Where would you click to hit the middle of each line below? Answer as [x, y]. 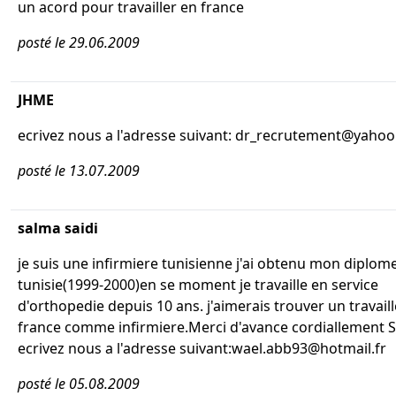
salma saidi [58, 228]
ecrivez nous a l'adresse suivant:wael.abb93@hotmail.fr [202, 348]
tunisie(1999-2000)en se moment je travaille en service [198, 285]
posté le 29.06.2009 [79, 42]
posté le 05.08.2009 [79, 384]
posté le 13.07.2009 [79, 171]
